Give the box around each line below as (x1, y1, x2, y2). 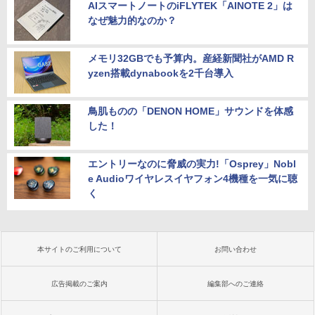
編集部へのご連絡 (207, 279, 264, 288)
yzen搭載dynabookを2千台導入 (88, 67, 233, 79)
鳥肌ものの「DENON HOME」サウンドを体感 (88, 105, 293, 117)
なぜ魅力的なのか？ (88, 14, 176, 26)
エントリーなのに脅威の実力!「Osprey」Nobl (88, 157, 296, 169)
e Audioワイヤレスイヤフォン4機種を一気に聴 (88, 172, 297, 184)
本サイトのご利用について (37, 245, 122, 253)
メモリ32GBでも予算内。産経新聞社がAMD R (88, 52, 294, 64)
